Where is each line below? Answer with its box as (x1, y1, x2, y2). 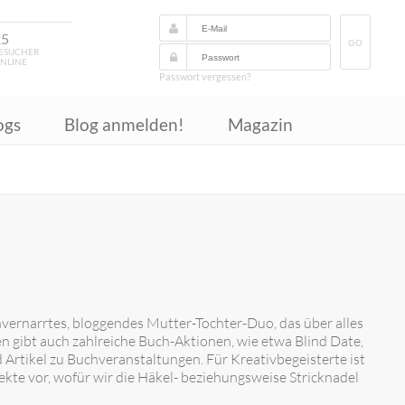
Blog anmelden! (64, 114, 185, 135)
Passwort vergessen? (159, 71, 250, 82)
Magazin (228, 114, 294, 135)
